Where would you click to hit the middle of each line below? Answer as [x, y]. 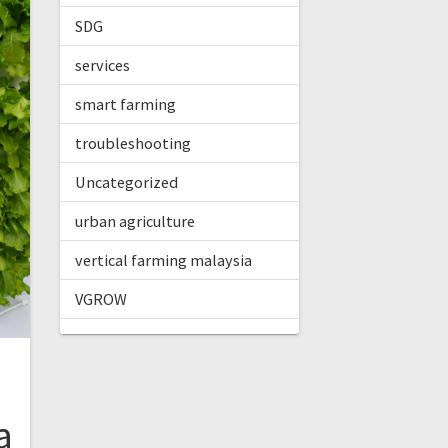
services [102, 65]
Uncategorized [126, 182]
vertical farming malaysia [163, 260]
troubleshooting [132, 143]
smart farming [125, 104]
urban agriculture [134, 221]
